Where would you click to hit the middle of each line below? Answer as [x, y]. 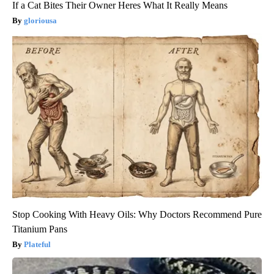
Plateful [37, 244]
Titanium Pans [40, 229]
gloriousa [40, 20]
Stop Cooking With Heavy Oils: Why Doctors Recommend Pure [137, 214]
